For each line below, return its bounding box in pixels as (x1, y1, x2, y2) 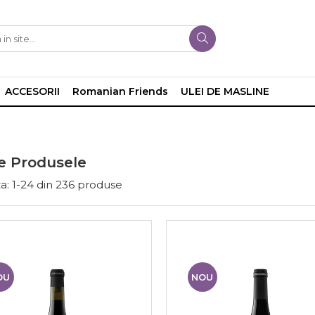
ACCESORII (5, 85, 60, 98)
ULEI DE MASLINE (181, 85, 269, 98)
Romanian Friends (72, 85, 168, 98)
